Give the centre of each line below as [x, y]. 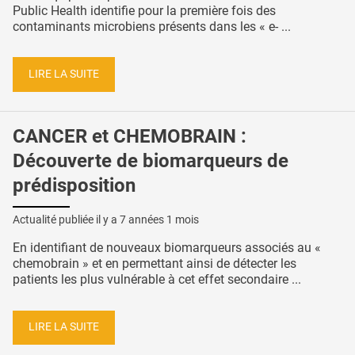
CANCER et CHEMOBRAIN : [130, 136]
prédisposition [74, 185]
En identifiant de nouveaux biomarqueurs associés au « [167, 247]
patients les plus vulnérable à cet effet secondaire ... [157, 279]
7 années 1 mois [159, 219]
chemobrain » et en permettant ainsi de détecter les [155, 263]
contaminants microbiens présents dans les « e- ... [152, 26]
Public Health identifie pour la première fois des [144, 10]
